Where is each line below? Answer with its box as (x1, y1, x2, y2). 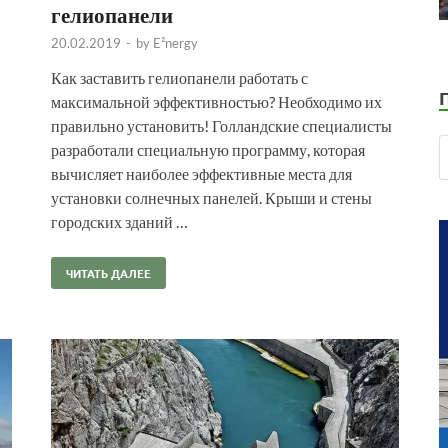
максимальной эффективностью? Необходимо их (51, 91, 382, 111)
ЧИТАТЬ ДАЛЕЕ (66, 264, 151, 281)
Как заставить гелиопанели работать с (51, 67, 308, 87)
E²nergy (153, 34, 198, 51)
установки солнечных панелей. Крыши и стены (51, 187, 372, 207)
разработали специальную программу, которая (51, 139, 365, 159)
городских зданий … (51, 211, 188, 231)
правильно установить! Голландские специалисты (51, 115, 392, 135)
